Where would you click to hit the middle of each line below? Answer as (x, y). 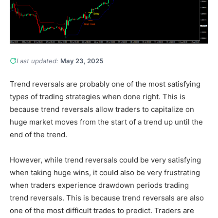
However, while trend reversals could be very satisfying (105, 160)
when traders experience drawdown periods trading (99, 185)
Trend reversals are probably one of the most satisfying (105, 84)
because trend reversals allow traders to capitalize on (102, 109)
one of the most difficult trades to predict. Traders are (102, 211)
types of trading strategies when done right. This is (98, 97)
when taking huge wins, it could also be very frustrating (105, 173)
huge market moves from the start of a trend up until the (106, 122)
